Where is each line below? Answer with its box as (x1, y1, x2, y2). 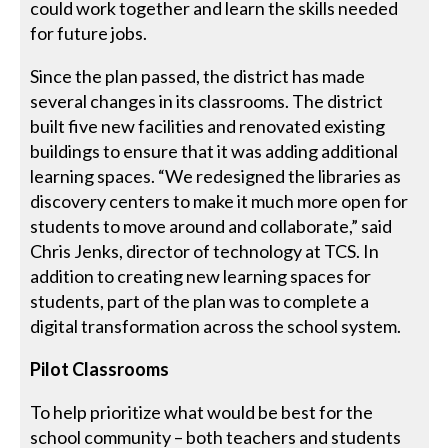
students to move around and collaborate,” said (30, 214, 393, 237)
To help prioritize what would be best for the (30, 400, 374, 423)
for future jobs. (30, 21, 148, 44)
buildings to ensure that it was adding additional (30, 139, 399, 162)
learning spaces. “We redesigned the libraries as (30, 164, 402, 187)
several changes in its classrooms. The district (30, 89, 384, 112)
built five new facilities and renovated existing (30, 114, 386, 137)
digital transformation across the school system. (30, 314, 402, 337)
